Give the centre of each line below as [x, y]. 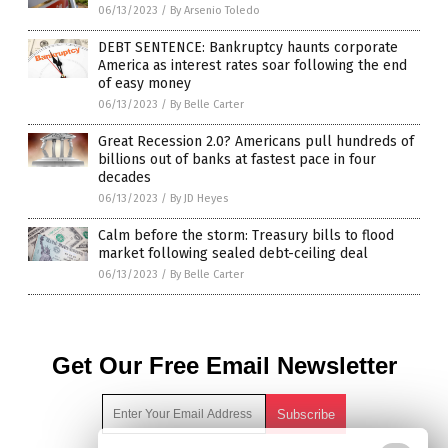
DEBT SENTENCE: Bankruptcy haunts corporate [248, 47]
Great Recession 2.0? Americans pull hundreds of [256, 141]
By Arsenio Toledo [215, 10]
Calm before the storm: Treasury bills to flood [246, 235]
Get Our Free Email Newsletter [224, 365]
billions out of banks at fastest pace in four [237, 159]
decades [124, 177]
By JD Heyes [199, 198]
